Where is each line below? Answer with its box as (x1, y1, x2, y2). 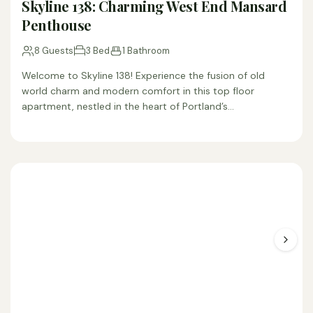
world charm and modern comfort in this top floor (22, 85, 254, 97)
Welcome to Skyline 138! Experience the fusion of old (22, 69, 265, 82)
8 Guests (34, 45, 73, 57)
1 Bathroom (122, 45, 170, 57)
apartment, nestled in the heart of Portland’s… (22, 100, 234, 112)
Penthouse (22, 15, 92, 34)
